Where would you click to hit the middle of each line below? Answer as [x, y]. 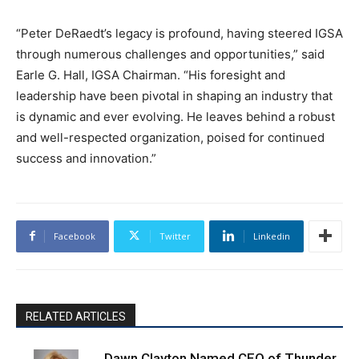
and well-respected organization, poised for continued [170, 137]
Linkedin [272, 236]
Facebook [75, 236]
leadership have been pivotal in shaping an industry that [174, 95]
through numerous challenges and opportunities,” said [170, 54]
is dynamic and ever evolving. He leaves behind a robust [175, 116]
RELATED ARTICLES [76, 316]
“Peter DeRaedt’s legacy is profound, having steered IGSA [179, 33]
